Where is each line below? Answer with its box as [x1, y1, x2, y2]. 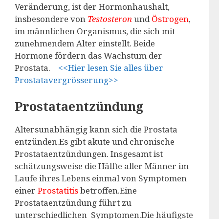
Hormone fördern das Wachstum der [15, 50, 162, 61]
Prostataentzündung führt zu [15, 197, 131, 208]
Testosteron [88, 13, 132, 24]
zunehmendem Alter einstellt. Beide [15, 38, 155, 49]
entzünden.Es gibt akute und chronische [15, 135, 175, 147]
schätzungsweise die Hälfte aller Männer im [15, 160, 189, 172]
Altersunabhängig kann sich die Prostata [15, 123, 177, 135]
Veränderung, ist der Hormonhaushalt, [15, 1, 170, 12]
